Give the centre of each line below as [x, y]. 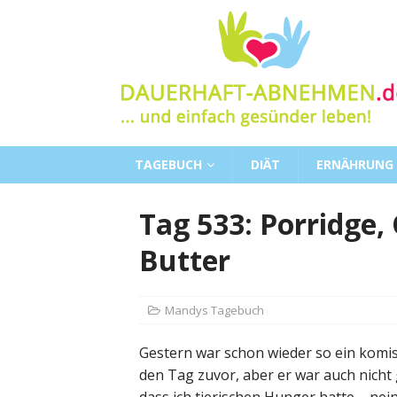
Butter [185, 260]
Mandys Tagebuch [214, 310]
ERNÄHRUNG [355, 164]
